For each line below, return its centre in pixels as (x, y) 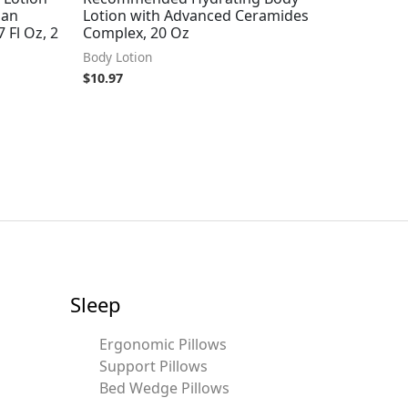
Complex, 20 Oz (136, 32)
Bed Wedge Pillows (164, 388)
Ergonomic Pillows (163, 345)
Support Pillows (153, 367)
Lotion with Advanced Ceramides (196, 15)
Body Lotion (117, 56)
